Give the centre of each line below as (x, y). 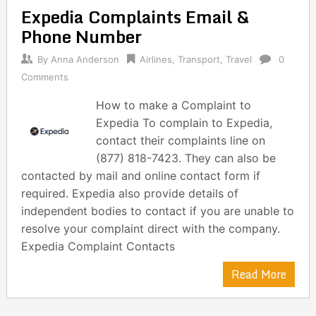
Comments (44, 77)
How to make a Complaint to (174, 105)
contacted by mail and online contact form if (140, 176)
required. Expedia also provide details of (129, 193)
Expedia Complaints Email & (135, 17)
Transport (199, 59)
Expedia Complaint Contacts (98, 246)
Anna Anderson (85, 59)
